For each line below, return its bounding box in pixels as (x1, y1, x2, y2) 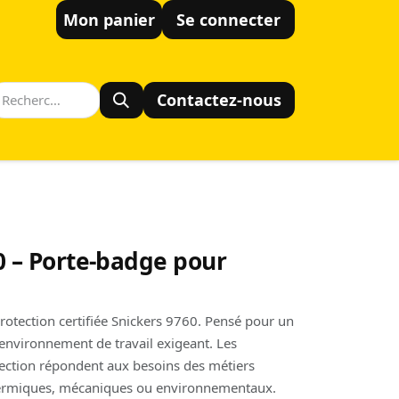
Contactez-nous (157, 88, 281, 110)
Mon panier (63, 8, 155, 30)
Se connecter (176, 8, 281, 30)
